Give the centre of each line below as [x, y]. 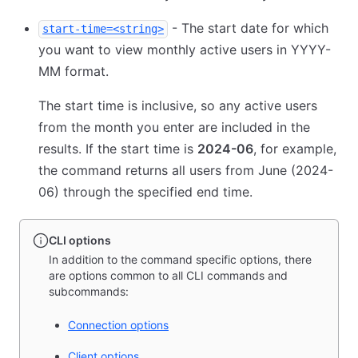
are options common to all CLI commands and [168, 275]
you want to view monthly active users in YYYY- [185, 50]
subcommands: [89, 291]
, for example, [295, 149]
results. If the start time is [118, 149]
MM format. [74, 71]
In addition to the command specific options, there [180, 259]
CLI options [80, 240]
